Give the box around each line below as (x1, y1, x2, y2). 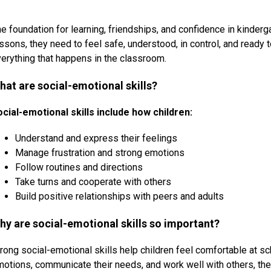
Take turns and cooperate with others (15, 176, 172, 188)
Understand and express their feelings (15, 132, 178, 145)
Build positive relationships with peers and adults (15, 191, 224, 203)
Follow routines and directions (15, 162, 143, 174)
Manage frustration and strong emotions (15, 147, 185, 159)
